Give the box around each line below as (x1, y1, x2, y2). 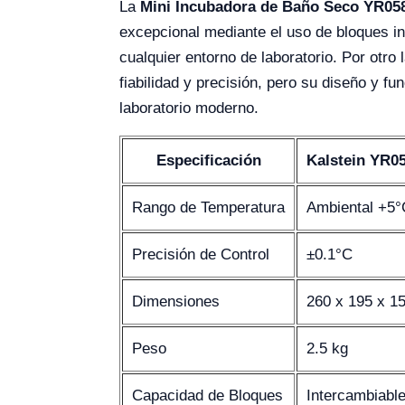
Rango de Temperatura (132, 199, 285, 217)
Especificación (155, 152, 261, 170)
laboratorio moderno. (119, 99, 259, 118)
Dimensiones (132, 293, 220, 311)
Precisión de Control (132, 246, 269, 264)
